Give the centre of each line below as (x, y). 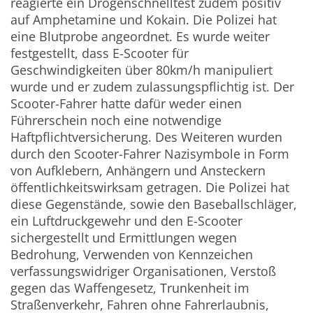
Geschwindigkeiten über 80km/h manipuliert (142, 70)
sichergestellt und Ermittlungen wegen (124, 238)
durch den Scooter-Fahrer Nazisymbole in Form (150, 154)
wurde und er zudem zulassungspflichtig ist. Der (153, 87)
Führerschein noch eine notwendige (116, 121)
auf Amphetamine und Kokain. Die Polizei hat (144, 20)
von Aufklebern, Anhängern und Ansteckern (138, 171)
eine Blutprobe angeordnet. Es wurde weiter (140, 37)
